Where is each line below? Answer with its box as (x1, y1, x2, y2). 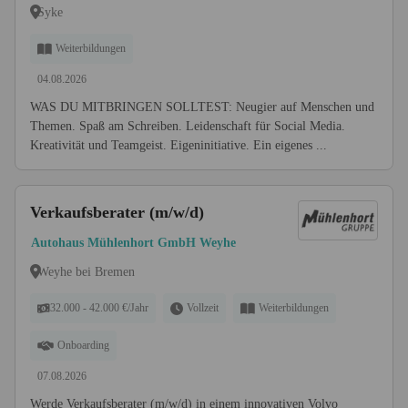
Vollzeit (187, 301, 219, 314)
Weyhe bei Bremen (37, 264, 135, 279)
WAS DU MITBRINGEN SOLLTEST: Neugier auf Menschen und (30, 100, 374, 114)
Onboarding (57, 339, 109, 352)
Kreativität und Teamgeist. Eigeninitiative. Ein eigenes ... (30, 138, 327, 152)
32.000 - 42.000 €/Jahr (50, 301, 148, 314)
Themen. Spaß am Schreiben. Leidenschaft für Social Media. (30, 119, 345, 133)
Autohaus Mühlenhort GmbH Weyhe (31, 236, 236, 250)
